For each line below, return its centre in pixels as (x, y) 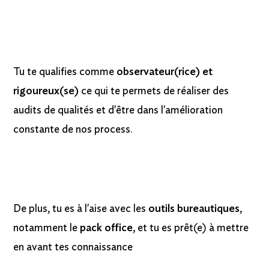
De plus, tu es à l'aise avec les (81, 209)
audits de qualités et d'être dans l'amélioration (118, 111)
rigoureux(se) (46, 92)
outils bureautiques (194, 209)
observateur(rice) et (165, 72)
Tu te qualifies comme (65, 72)
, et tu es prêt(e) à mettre (191, 228)
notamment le (47, 228)
